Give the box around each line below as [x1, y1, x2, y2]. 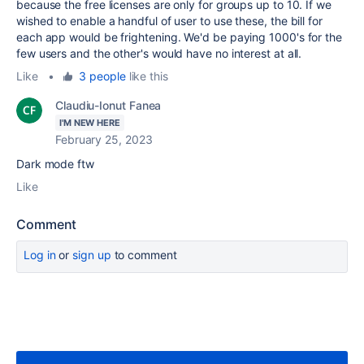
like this [125, 68, 168, 83]
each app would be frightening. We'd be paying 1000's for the [16, 29, 342, 44]
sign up [72, 247, 111, 262]
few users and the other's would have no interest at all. [16, 45, 305, 60]
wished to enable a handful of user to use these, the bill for [16, 13, 323, 28]
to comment [110, 247, 177, 262]
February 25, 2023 [55, 132, 153, 146]
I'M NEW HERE [59, 116, 120, 128]
